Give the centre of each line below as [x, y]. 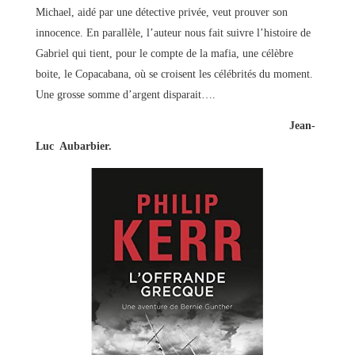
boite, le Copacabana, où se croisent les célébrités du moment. [174, 74]
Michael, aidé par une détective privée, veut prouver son [161, 12]
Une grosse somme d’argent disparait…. [125, 94]
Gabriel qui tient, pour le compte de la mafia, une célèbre [164, 53]
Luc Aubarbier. [73, 146]
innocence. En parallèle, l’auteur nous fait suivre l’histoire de [173, 32]
